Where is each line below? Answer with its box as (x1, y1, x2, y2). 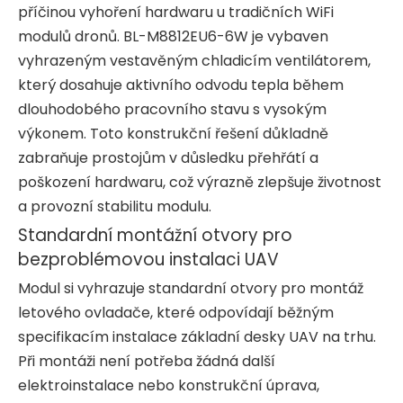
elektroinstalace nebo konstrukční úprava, (18, 374, 319, 396)
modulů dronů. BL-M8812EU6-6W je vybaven (18, 25, 328, 47)
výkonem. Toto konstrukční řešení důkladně (18, 122, 328, 144)
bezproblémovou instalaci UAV (18, 246, 279, 272)
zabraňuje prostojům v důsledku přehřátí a (18, 147, 318, 168)
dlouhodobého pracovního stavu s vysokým (18, 98, 327, 120)
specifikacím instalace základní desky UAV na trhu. (18, 326, 376, 347)
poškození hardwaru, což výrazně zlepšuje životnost (18, 171, 381, 193)
